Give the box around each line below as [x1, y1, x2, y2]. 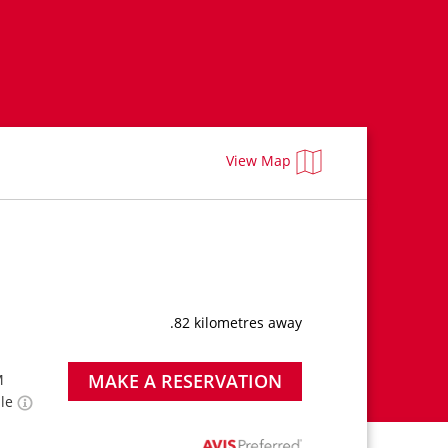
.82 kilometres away [170, 313, 303, 332]
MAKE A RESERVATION [87, 369, 282, 393]
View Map [226, 150, 292, 170]
